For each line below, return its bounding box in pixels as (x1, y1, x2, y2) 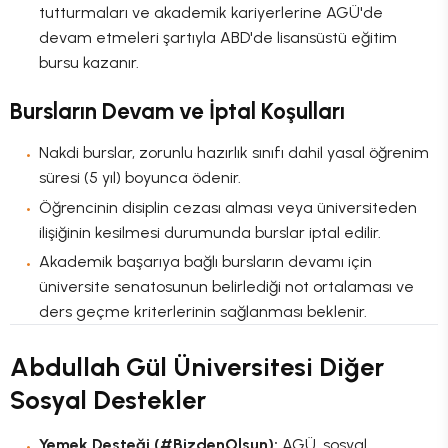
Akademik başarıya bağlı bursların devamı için (38, 252, 372, 272)
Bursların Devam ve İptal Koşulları (10, 98, 345, 126)
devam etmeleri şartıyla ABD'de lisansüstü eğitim (38, 27, 397, 47)
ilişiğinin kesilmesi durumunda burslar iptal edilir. (38, 222, 381, 242)
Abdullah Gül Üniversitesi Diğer (10, 351, 384, 382)
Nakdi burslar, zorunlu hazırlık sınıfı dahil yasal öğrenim (38, 142, 429, 162)
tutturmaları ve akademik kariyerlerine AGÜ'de (38, 2, 383, 22)
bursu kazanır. (38, 52, 139, 72)
